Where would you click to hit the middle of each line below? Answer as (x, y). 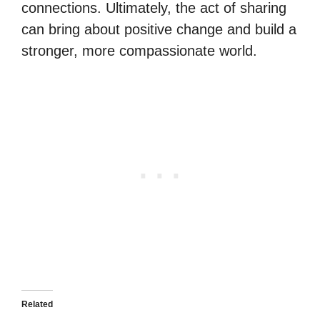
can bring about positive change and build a (159, 29)
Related (37, 304)
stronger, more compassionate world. (139, 51)
